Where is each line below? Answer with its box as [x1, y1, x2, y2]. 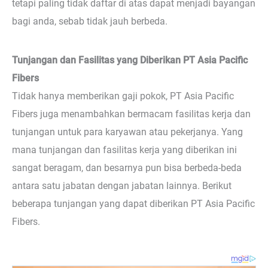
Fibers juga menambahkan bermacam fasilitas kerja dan [12, 108, 251, 120]
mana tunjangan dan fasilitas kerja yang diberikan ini [12, 144, 237, 156]
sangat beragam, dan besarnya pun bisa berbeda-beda [12, 162, 242, 173]
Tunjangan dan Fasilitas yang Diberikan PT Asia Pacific [12, 54, 248, 66]
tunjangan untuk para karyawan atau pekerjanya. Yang [12, 126, 243, 138]
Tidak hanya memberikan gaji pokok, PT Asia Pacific [12, 90, 234, 102]
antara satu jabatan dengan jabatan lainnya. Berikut [12, 179, 232, 191]
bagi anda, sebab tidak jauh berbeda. [12, 15, 167, 27]
